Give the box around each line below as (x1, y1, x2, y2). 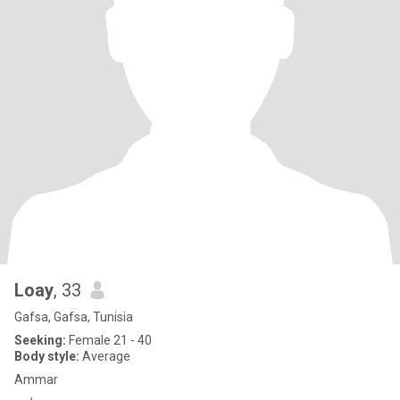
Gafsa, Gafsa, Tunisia (14, 310, 133, 324)
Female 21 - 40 (66, 333, 152, 347)
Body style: (14, 349, 79, 363)
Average (79, 349, 130, 363)
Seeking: (14, 333, 66, 347)
